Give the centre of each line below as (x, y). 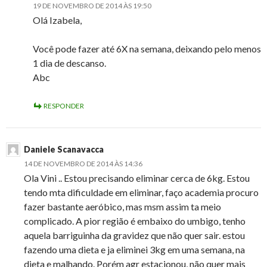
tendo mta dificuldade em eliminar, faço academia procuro (141, 193)
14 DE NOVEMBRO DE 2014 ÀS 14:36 (83, 164)
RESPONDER (64, 106)
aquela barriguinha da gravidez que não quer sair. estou (134, 235)
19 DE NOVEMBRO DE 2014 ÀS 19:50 (92, 6)
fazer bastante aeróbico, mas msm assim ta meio (122, 207)
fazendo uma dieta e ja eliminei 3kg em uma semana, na (134, 250)
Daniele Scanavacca (64, 150)
